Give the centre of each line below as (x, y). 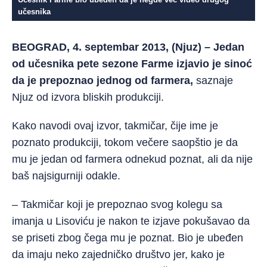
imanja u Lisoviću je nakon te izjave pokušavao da (131, 221)
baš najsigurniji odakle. (66, 176)
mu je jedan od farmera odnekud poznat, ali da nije (132, 159)
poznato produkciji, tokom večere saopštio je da (125, 142)
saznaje (213, 80)
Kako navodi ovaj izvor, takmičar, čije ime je (115, 126)
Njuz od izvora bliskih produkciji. (88, 97)
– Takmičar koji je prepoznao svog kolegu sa (117, 204)
